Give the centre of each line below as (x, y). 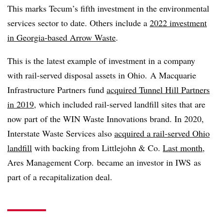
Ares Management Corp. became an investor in (91, 162)
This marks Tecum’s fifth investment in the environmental (108, 8)
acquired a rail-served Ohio (162, 133)
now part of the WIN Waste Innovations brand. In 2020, (106, 118)
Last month (183, 147)
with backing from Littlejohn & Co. (97, 147)
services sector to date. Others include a (78, 23)
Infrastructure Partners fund (57, 89)
